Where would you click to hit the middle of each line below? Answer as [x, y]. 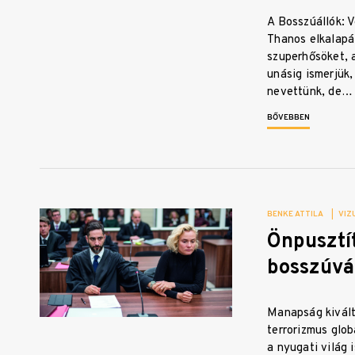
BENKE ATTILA [296, 215]
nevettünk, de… [310, 93]
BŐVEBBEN [289, 118]
